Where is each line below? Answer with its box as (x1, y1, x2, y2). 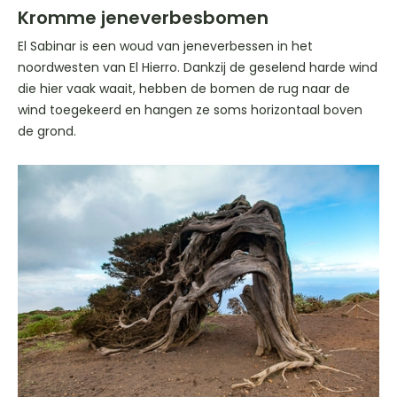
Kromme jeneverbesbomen (18, 5, 269, 31)
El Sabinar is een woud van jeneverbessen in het (18, 37, 313, 56)
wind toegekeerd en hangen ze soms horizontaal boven (18, 101, 362, 120)
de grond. (18, 122, 76, 141)
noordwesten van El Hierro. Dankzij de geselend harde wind (18, 58, 378, 77)
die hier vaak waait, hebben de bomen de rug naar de (18, 80, 350, 98)
